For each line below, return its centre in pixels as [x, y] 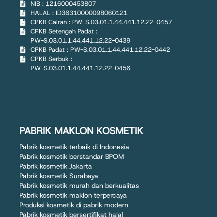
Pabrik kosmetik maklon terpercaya [73, 195]
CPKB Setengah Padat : [64, 31]
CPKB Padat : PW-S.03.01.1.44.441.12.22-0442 [100, 49]
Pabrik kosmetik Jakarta [56, 166]
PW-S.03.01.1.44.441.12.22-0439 [80, 40]
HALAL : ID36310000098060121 [79, 13]
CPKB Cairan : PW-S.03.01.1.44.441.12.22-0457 [101, 22]
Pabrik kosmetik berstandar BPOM [72, 156]
